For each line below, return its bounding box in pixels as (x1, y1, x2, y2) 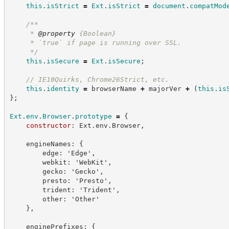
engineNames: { (9, 140, 83, 148)
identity (46, 84, 79, 93)
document (152, 2, 186, 10)
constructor (26, 121, 71, 129)
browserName (87, 84, 141, 93)
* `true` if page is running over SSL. (9, 38, 181, 47)
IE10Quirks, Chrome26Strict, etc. (34, 75, 169, 83)
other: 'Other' (9, 195, 100, 203)
